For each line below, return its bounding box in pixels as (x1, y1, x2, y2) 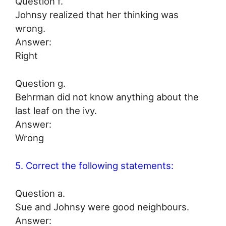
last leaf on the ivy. (15, 105, 97, 117)
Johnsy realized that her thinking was (15, 9, 179, 21)
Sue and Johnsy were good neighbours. (15, 201, 189, 212)
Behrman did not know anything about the (15, 91, 199, 103)
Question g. (15, 78, 66, 89)
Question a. (15, 187, 65, 199)
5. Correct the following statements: (15, 159, 174, 171)
